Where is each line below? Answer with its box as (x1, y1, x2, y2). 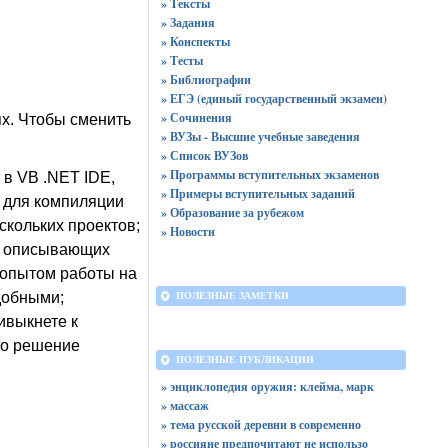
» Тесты (160, 52, 203, 69)
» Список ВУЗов (160, 147, 248, 164)
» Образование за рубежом (160, 204, 304, 221)
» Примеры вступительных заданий (160, 185, 355, 202)
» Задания (160, 14, 215, 31)
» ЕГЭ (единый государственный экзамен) (160, 90, 387, 107)
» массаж (160, 397, 209, 414)
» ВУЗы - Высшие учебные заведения (160, 128, 360, 145)
